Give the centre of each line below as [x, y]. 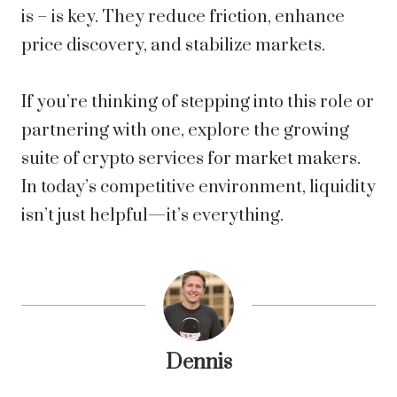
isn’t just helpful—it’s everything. [152, 216]
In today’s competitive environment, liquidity [198, 188]
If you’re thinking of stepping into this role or [198, 103]
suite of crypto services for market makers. [191, 160]
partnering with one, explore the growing [185, 131]
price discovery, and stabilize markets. [173, 46]
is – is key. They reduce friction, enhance [183, 18]
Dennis [198, 363]
